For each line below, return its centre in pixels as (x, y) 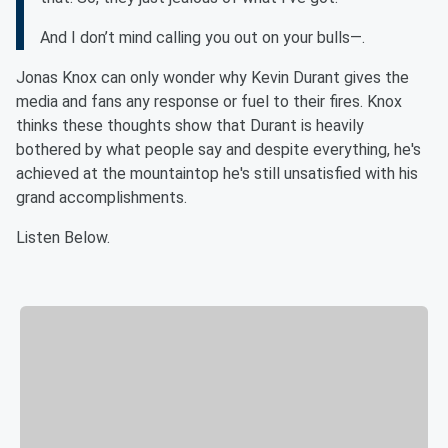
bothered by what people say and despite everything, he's (218, 149)
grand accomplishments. (101, 197)
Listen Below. (63, 237)
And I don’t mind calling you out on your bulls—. (202, 37)
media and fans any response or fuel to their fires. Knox (209, 101)
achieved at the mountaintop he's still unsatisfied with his (217, 173)
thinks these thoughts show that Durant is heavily (190, 125)
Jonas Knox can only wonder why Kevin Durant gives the (212, 77)
